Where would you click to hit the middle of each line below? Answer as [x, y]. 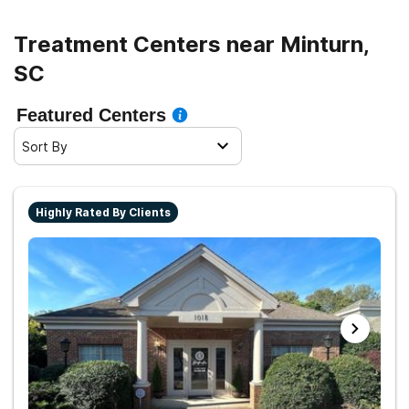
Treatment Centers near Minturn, [192, 44]
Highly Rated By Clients [103, 212]
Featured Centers [91, 115]
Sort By [45, 146]
